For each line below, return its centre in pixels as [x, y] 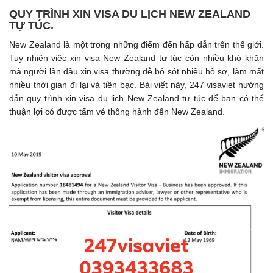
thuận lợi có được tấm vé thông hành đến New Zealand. [117, 112]
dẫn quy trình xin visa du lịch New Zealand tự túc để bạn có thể [136, 98]
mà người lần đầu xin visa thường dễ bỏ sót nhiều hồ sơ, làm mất [136, 72]
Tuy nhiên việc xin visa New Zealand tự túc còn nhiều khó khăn [136, 58]
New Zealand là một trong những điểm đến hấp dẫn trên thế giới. [136, 45]
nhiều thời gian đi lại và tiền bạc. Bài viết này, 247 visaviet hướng [136, 85]
